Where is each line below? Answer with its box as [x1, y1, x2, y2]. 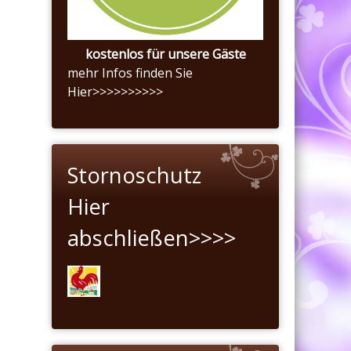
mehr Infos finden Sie [67, 63, 193, 81]
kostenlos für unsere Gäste [85, 45, 246, 63]
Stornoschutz [67, 160, 201, 190]
